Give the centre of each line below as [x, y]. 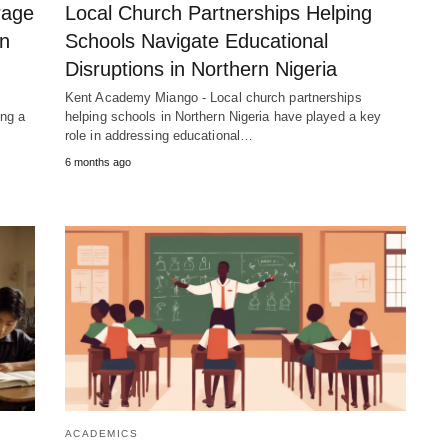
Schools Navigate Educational [196, 40]
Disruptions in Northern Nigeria [200, 68]
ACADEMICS [101, 433]
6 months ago [97, 161]
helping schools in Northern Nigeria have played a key [223, 116]
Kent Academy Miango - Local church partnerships [213, 97]
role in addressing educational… [159, 135]
